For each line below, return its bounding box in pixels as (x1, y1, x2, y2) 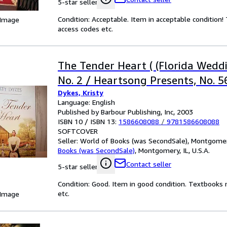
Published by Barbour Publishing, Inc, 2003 (58, 107, 193, 116)
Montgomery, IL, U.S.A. (138, 146, 210, 155)
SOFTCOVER (58, 127, 98, 135)
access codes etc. (58, 24, 113, 33)
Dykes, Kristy (58, 88, 103, 97)
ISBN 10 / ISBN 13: (58, 117, 119, 126)
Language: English (58, 98, 115, 106)
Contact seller (126, 160, 171, 168)
